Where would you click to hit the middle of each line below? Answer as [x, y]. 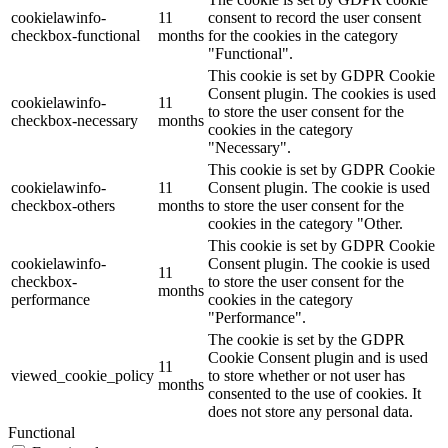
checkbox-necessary [74, 120]
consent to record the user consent [314, 17]
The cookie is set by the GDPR [306, 339]
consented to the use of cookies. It [314, 393]
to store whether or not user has [306, 375]
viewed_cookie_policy [82, 375]
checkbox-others [63, 205]
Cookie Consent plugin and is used [318, 357]
